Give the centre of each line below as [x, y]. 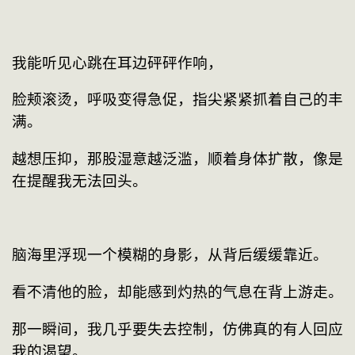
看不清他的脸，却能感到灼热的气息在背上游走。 [177, 292]
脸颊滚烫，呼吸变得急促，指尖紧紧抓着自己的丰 [177, 100]
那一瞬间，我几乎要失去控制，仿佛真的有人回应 [177, 329]
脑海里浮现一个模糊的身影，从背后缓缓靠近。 [170, 255]
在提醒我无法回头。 [80, 181]
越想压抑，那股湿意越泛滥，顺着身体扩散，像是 [177, 158]
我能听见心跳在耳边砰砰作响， [117, 63]
